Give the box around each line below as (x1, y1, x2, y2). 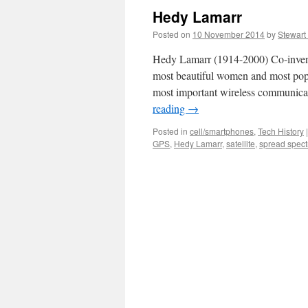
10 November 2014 (192, 28, 265, 40)
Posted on (153, 28, 190, 40)
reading (153, 101, 188, 115)
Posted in (153, 125, 188, 137)
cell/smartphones (190, 125, 254, 137)
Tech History (258, 125, 304, 137)
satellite (226, 137, 255, 149)
